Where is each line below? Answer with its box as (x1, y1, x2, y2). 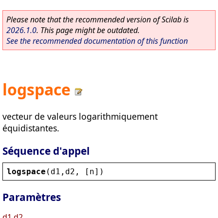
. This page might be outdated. (36, 25, 140, 36)
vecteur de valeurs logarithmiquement (2, 110, 158, 122)
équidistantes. (2, 122, 59, 134)
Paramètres (2, 190, 61, 204)
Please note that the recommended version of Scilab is (6, 14, 189, 25)
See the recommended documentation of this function (6, 36, 188, 46)
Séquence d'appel (2, 144, 90, 158)
